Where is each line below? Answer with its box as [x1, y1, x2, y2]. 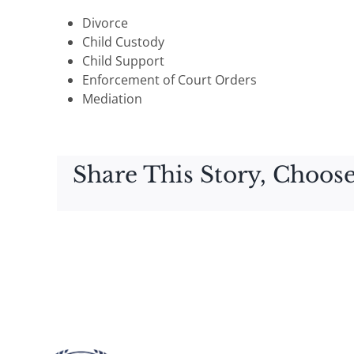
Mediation [82, 89, 142, 107]
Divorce [82, 13, 128, 32]
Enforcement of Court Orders [82, 70, 257, 88]
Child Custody [82, 32, 164, 51]
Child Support [82, 51, 164, 70]
